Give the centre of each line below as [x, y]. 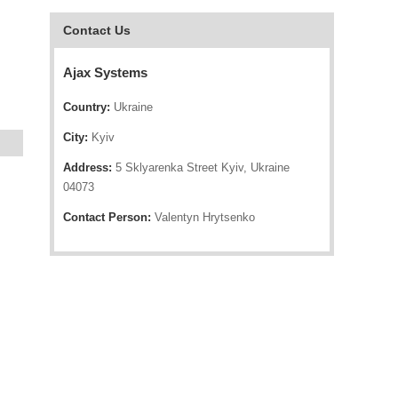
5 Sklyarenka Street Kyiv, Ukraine [201, 167]
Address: [88, 167]
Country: [87, 107]
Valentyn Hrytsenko [203, 217]
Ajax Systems [105, 72]
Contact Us [97, 30]
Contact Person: [107, 217]
